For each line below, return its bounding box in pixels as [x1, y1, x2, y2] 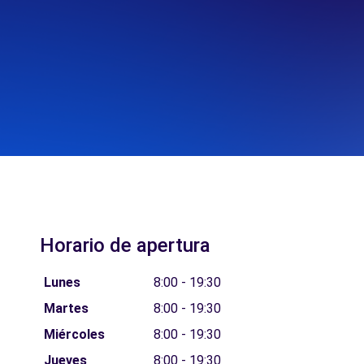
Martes [43, 301, 89, 316]
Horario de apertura [40, 234, 210, 257]
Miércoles [43, 327, 105, 342]
